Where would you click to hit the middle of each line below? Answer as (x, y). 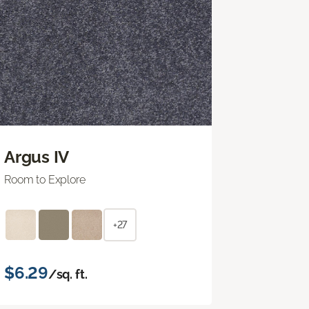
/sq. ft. (68, 274)
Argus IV (37, 157)
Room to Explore (45, 179)
